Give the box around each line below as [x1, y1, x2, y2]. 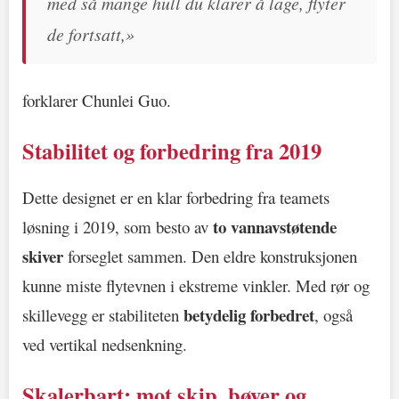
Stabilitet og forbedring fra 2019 [22, 134, 322, 167]
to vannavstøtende [213, 214, 337, 239]
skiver [22, 243, 63, 268]
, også [314, 303, 353, 326]
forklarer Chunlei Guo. [22, 88, 171, 111]
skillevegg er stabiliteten [22, 303, 183, 326]
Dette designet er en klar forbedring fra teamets [22, 185, 330, 208]
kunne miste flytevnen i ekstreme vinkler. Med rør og [22, 273, 370, 297]
